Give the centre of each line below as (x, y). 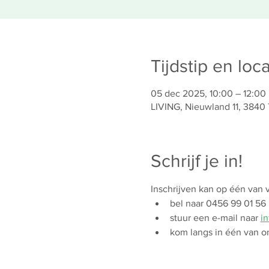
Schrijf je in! (196, 161)
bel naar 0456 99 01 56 (218, 203)
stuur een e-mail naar (215, 218)
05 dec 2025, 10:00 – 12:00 (208, 93)
